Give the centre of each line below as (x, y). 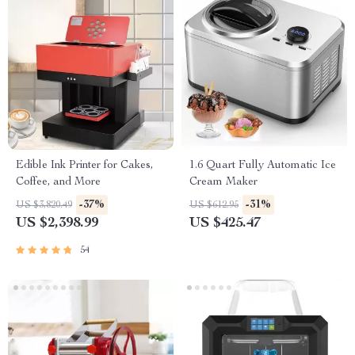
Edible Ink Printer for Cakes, (84, 166)
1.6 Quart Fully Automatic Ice (263, 166)
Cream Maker (223, 182)
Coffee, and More (58, 182)
